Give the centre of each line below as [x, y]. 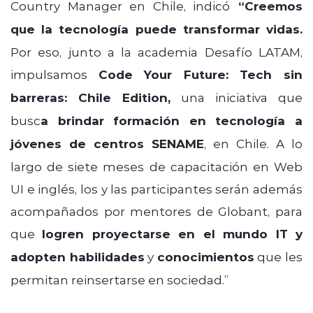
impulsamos [54, 74]
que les [278, 256]
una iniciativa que [236, 97]
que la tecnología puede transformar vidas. [156, 29]
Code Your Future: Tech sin [201, 74]
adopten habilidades [78, 256]
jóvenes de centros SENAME [107, 143]
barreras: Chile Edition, [90, 97]
